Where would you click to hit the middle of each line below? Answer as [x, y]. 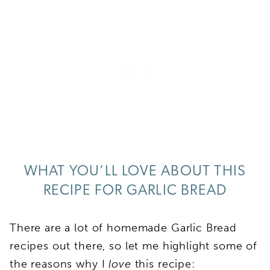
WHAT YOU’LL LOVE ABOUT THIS [135, 171]
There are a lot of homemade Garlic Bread [124, 228]
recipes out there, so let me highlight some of [134, 246]
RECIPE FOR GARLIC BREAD [135, 191]
